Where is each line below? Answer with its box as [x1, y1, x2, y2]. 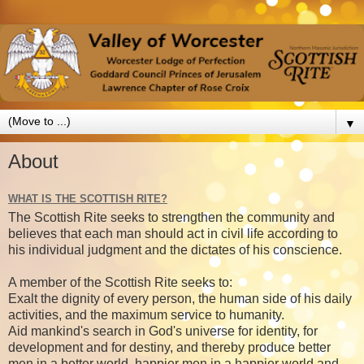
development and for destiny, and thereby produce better [8, 340, 331, 355]
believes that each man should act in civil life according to [8, 227, 338, 241]
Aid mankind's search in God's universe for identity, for [8, 324, 318, 339]
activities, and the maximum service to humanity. [8, 308, 288, 323]
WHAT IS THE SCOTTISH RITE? [8, 192, 167, 205]
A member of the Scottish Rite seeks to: [8, 275, 232, 290]
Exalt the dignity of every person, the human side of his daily [8, 292, 352, 306]
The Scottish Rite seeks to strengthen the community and [8, 210, 335, 225]
